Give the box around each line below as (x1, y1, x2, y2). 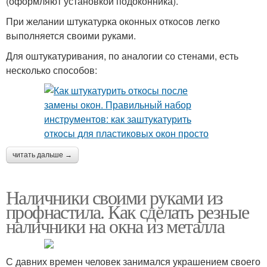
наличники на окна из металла (6, 213, 225, 239)
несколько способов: (6, 63, 97, 77)
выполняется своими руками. (6, 29, 136, 43)
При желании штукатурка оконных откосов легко (6, 14, 220, 29)
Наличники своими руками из (6, 184, 223, 210)
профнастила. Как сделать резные (6, 198, 249, 225)
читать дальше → (13, 151, 72, 160)
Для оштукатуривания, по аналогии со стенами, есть (6, 49, 238, 63)
